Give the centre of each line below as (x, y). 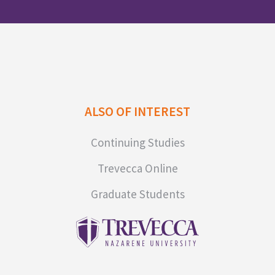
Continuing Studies (137, 142)
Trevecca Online (137, 168)
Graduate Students (137, 194)
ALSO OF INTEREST (137, 111)
